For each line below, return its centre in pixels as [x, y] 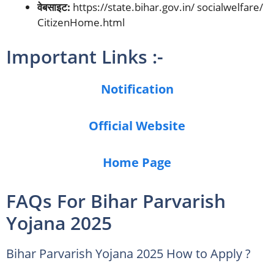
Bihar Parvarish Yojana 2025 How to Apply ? [128, 253]
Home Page [137, 162]
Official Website [137, 125]
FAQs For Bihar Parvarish [116, 201]
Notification [137, 89]
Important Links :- [85, 56]
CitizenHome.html [81, 23]
